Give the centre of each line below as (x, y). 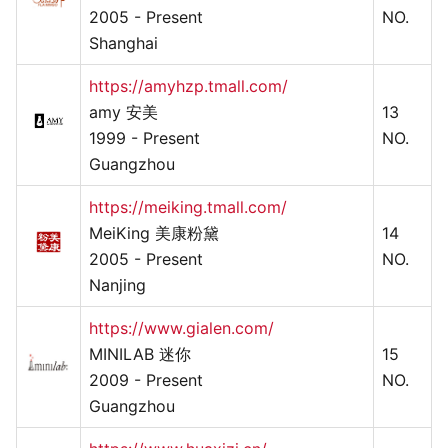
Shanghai (123, 42)
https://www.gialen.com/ (181, 327)
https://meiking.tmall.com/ (188, 206)
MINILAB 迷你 (140, 353)
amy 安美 (123, 111)
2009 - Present (146, 379)
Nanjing (117, 284)
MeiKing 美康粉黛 (154, 232)
